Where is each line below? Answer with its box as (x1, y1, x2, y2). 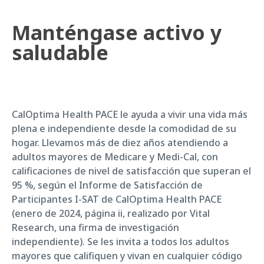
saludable (12, 38, 108, 66)
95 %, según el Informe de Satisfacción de (12, 178, 203, 192)
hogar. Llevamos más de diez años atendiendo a (12, 136, 228, 149)
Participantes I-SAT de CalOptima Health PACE (12, 192, 222, 206)
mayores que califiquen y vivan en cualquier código (12, 249, 242, 262)
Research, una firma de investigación (12, 220, 179, 234)
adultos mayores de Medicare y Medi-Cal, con (12, 150, 218, 163)
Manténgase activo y (12, 18, 222, 46)
